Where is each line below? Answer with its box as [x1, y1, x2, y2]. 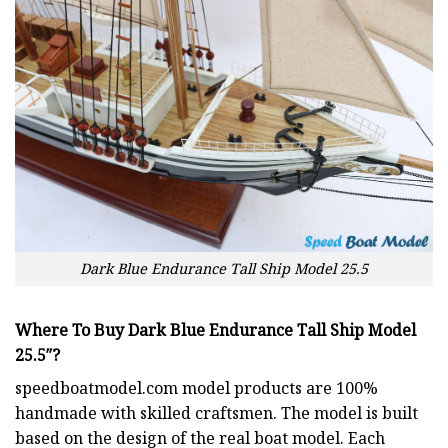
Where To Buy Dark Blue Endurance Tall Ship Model [15, 319, 416, 342]
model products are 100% [178, 377, 378, 400]
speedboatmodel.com [15, 377, 178, 400]
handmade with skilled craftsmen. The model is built [15, 402, 418, 425]
